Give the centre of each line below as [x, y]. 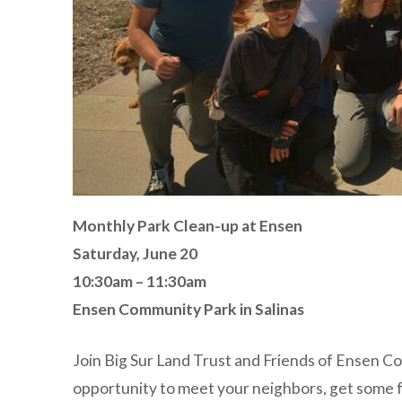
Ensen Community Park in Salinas [188, 309]
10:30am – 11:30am [139, 281]
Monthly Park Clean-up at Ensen [187, 225]
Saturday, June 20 [135, 253]
